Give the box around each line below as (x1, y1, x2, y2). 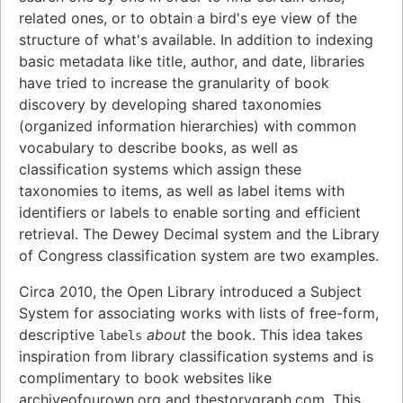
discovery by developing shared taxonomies (19, 95, 321, 114)
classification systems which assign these (19, 160, 301, 179)
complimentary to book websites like (19, 369, 272, 388)
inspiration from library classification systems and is (19, 347, 373, 366)
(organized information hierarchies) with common (19, 117, 356, 136)
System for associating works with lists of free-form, (19, 304, 379, 323)
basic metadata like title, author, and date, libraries (19, 52, 364, 71)
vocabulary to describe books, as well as (19, 139, 298, 157)
